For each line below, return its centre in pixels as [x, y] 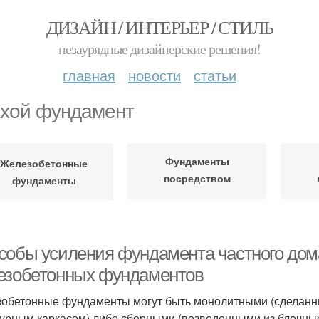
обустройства [197, 195]
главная [89, 75]
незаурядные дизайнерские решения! [159, 49]
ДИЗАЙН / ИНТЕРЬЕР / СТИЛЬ [159, 27]
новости [155, 75]
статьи [215, 75]
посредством [197, 178]
